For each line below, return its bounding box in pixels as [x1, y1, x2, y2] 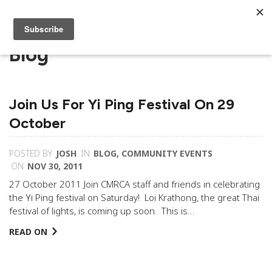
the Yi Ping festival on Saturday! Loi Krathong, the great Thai [9, 191, 259, 203]
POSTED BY [9, 148, 52, 159]
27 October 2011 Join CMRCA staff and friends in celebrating [9, 178, 260, 190]
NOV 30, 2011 [27, 160, 83, 172]
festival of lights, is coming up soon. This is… [9, 205, 194, 217]
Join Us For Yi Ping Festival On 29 [9, 95, 234, 113]
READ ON [9, 226, 47, 237]
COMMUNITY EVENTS [121, 148, 212, 159]
